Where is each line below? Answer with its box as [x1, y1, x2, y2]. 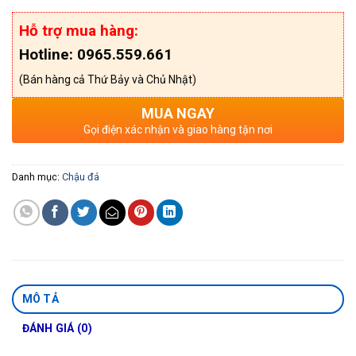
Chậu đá [62, 171, 99, 184]
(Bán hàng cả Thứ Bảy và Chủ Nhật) [19, 73, 196, 87]
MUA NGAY [141, 105, 215, 122]
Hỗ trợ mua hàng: [19, 21, 138, 41]
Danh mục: [12, 171, 62, 184]
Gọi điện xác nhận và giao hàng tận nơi [83, 123, 273, 137]
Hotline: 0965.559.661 [19, 45, 172, 64]
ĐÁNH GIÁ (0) [21, 322, 92, 335]
